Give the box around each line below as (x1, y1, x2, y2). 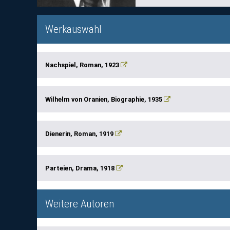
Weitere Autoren (45, 198, 114, 210)
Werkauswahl (45, 23, 102, 35)
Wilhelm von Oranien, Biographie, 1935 (45, 95, 164, 103)
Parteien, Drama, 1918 (45, 164, 116, 172)
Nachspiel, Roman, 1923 (45, 61, 121, 69)
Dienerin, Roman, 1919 (45, 130, 115, 138)
